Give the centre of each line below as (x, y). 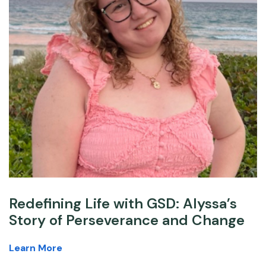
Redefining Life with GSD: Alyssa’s (123, 204)
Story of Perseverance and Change (127, 220)
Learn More (36, 248)
